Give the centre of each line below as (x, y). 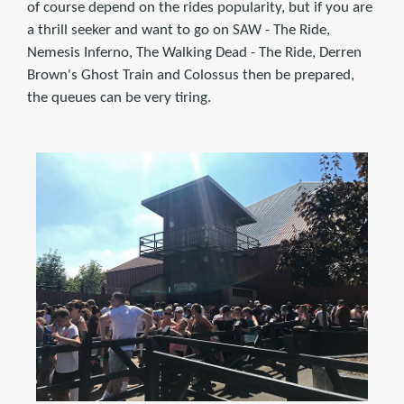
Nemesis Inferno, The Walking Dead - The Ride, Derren (194, 52)
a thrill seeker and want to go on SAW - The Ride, (179, 30)
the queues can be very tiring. (119, 97)
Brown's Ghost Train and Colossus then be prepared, (191, 75)
